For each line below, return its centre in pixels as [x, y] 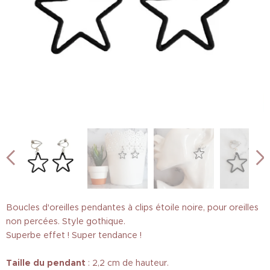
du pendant [59, 263]
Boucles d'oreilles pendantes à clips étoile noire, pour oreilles [132, 207]
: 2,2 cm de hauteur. [127, 263]
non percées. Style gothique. [66, 221]
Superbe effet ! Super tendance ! [74, 235]
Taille [18, 263]
